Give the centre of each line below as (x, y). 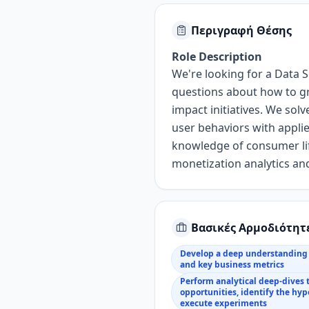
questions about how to (234, 92)
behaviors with (237, 128)
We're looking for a (223, 74)
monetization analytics (231, 163)
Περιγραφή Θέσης (241, 30)
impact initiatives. (219, 110)
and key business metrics (232, 265)
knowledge (201, 146)
